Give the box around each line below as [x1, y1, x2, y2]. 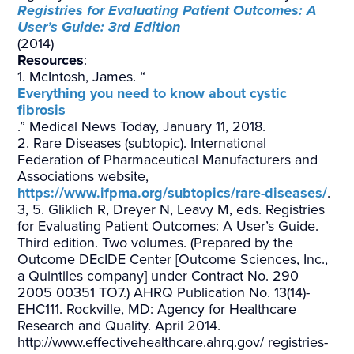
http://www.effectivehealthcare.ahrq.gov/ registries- [17, 333, 329, 352]
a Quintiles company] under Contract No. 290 [17, 267, 299, 285]
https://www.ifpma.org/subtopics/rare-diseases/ [17, 184, 328, 202]
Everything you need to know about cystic [17, 85, 288, 103]
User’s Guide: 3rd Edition [17, 18, 181, 36]
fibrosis [17, 101, 66, 119]
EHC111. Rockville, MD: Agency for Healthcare [17, 300, 297, 318]
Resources [17, 51, 85, 70]
